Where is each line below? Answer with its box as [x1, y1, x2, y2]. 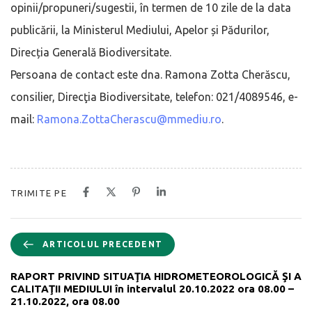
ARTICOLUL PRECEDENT [42, 239, 162, 249]
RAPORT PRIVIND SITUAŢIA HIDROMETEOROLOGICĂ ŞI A [10, 270, 302, 282]
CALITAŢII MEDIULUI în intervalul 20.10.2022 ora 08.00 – [10, 282, 294, 295]
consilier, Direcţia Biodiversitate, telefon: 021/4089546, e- [10, 90, 298, 103]
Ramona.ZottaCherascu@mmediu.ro [37, 112, 221, 125]
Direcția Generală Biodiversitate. [10, 45, 171, 58]
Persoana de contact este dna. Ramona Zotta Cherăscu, [10, 68, 290, 81]
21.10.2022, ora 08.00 [10, 295, 120, 307]
